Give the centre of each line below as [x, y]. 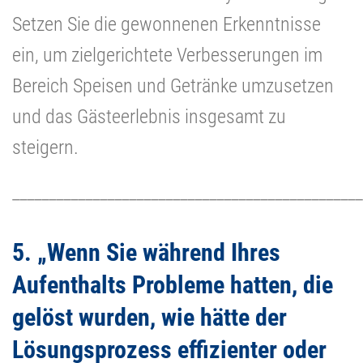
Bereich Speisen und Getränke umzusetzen [173, 85]
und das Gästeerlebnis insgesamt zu [149, 116]
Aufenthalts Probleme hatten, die [173, 284]
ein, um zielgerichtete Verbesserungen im [167, 55]
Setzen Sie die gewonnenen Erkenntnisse [167, 24]
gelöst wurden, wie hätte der [149, 317]
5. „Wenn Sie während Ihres [146, 252]
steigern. [45, 147]
